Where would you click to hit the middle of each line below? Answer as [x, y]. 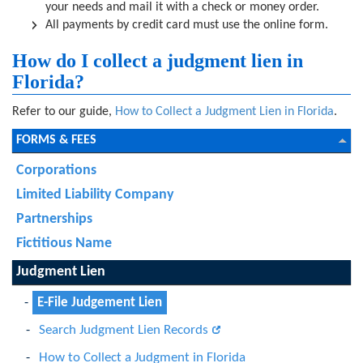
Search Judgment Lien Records [124, 330]
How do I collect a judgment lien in [158, 61]
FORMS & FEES [56, 140]
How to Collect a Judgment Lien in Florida [224, 112]
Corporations [56, 171]
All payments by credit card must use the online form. [187, 25]
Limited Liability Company [95, 195]
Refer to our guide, [64, 112]
